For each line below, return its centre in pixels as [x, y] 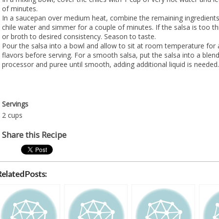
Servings [15, 104]
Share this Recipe [34, 134]
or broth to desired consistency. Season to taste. [79, 36]
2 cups [12, 115]
